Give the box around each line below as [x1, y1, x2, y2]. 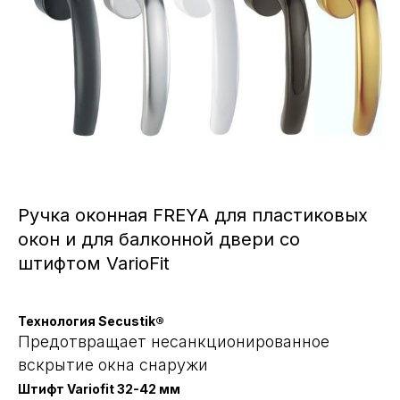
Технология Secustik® [18, 312, 164, 329]
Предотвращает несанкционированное [18, 331, 329, 351]
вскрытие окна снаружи [18, 354, 208, 374]
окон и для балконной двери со [18, 228, 300, 250]
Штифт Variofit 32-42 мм [18, 380, 180, 396]
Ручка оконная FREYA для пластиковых [18, 204, 368, 226]
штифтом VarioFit [18, 252, 170, 274]
